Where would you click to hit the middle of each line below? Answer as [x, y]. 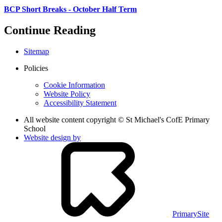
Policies [36, 68]
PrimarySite [191, 214]
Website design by [52, 137]
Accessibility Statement [80, 103]
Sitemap [36, 51]
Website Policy [67, 94]
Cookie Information [74, 85]
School [35, 128]
